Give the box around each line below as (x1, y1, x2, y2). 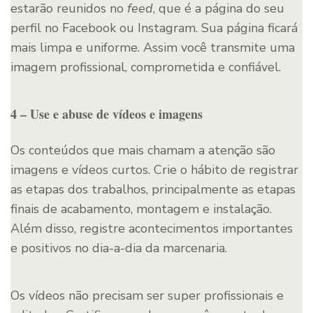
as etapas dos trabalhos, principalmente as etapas (10, 180, 296, 198)
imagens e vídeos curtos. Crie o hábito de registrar (10, 161, 298, 178)
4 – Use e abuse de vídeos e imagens (10, 104, 203, 123)
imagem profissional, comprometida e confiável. (10, 58, 281, 75)
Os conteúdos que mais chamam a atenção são (10, 141, 275, 159)
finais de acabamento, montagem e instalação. (10, 200, 272, 217)
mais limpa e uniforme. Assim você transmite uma (10, 38, 295, 56)
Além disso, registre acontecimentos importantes (10, 219, 293, 237)
